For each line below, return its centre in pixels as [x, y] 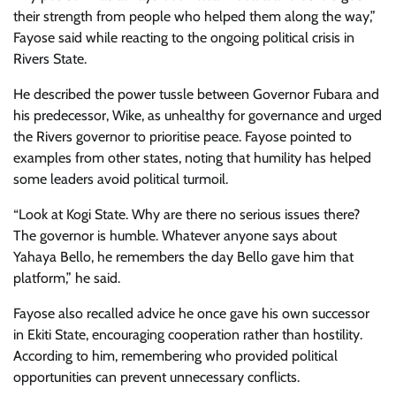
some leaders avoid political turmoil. [121, 179]
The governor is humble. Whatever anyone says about [175, 236]
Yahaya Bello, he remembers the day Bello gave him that [183, 257]
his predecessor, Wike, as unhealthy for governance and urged [198, 115]
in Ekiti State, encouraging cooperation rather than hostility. [188, 335]
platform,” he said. [67, 278]
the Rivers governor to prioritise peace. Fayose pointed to [183, 137]
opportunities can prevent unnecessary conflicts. [156, 377]
